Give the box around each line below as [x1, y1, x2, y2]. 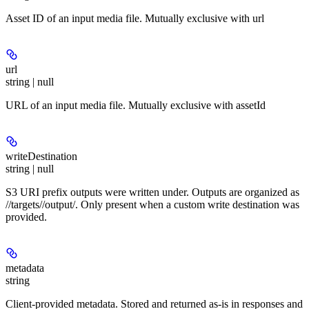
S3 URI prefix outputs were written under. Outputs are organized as [6, 186, 299, 198]
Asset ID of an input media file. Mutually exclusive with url [6, 12, 264, 24]
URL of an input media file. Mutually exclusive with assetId [6, 99, 266, 111]
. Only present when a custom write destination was [75, 198, 299, 210]
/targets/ [8, 198, 42, 210]
